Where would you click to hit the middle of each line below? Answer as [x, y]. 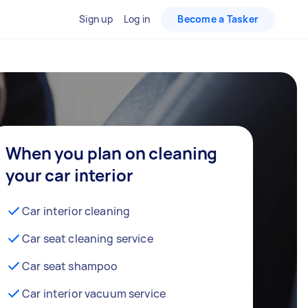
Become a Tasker [218, 19]
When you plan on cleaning [112, 153]
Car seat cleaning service [88, 238]
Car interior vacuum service [94, 293]
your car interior [69, 175]
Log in [137, 19]
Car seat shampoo [70, 266]
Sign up [96, 19]
